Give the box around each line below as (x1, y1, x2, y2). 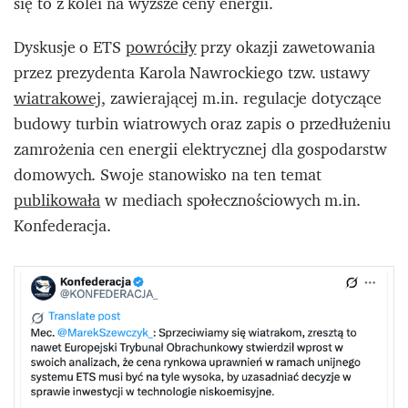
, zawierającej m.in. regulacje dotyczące (101, 84, 382, 113)
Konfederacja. (14, 211, 112, 240)
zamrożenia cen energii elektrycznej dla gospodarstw (14, 135, 387, 164)
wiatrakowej (14, 84, 102, 113)
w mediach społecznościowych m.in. (100, 186, 362, 215)
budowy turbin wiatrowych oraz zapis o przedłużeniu (14, 109, 391, 138)
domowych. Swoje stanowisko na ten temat (14, 160, 321, 189)
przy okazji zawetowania (196, 33, 375, 62)
